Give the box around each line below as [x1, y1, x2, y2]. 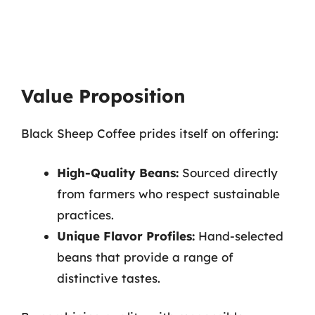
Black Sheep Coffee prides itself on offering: [21, 126, 278, 141]
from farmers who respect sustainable [57, 186, 280, 201]
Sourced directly [179, 165, 278, 180]
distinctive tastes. [57, 270, 160, 285]
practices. [57, 207, 114, 222]
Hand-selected [195, 228, 283, 243]
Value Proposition [21, 84, 186, 108]
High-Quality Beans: [57, 165, 179, 180]
